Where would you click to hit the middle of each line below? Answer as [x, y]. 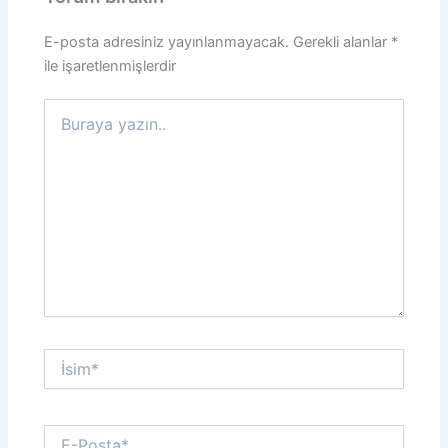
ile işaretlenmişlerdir [110, 65]
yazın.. [65, 128]
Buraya [66, 108]
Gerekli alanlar [342, 41]
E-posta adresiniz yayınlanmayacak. [167, 41]
